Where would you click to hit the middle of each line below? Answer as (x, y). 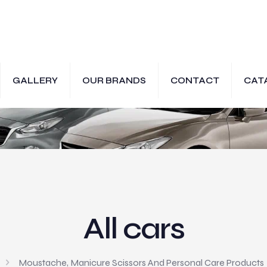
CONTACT (195, 80)
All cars (133, 229)
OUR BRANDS (114, 80)
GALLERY (35, 80)
